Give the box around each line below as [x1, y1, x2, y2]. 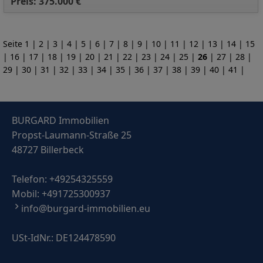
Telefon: [12, 173, 49, 186]
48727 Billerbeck [12, 143, 84, 156]
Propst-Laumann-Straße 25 [12, 129, 131, 141]
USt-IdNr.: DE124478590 [12, 231, 116, 244]
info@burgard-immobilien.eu [21, 202, 150, 215]
